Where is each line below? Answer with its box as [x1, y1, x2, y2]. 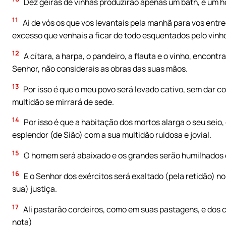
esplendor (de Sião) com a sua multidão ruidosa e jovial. [12, 129, 211, 141]
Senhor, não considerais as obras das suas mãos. [12, 63, 188, 74]
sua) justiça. [12, 183, 57, 195]
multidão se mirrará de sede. [12, 96, 114, 107]
